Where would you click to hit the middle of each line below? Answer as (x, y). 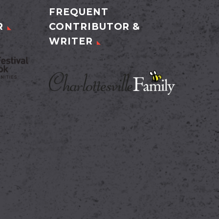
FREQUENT (79, 12)
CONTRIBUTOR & (95, 27)
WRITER (71, 42)
